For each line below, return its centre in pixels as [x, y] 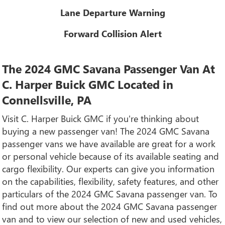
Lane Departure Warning [113, 12]
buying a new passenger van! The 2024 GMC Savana [106, 131]
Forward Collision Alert [113, 34]
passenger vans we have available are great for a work [109, 143]
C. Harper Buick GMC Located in [88, 84]
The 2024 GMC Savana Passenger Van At [109, 68]
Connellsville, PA [47, 99]
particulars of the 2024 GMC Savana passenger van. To [110, 194]
